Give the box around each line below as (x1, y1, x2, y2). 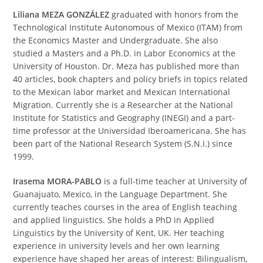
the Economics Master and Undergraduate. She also (13, 34, 218, 46)
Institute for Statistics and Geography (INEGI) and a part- (13, 112, 235, 123)
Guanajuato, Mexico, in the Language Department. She (13, 188, 228, 200)
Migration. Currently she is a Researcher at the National (13, 99, 234, 110)
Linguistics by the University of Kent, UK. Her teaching (13, 227, 225, 238)
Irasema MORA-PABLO (13, 175, 102, 187)
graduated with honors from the (109, 8, 239, 20)
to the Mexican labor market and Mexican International (13, 86, 231, 97)
